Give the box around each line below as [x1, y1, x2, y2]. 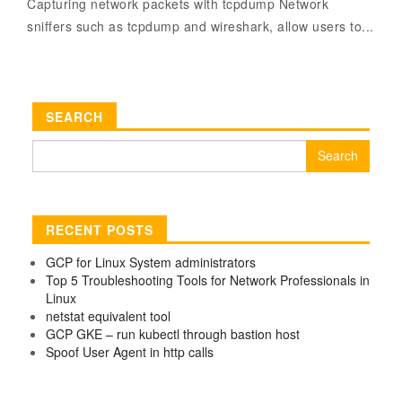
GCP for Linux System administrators [45, 252, 256, 271]
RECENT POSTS [45, 220, 153, 239]
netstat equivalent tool [45, 306, 170, 325]
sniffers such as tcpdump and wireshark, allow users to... [27, 16, 374, 35]
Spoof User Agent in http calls [45, 342, 214, 361]
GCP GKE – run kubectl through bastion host [45, 324, 300, 343]
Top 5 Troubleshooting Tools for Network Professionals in [45, 270, 370, 289]
